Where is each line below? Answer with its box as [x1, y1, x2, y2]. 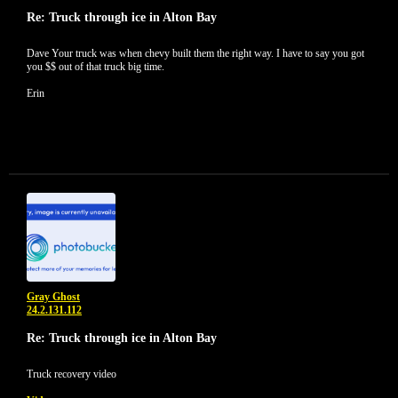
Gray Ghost [27, 291, 80, 303]
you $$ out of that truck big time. [27, 60, 164, 73]
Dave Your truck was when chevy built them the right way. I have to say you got [27, 47, 364, 60]
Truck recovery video [27, 368, 116, 380]
